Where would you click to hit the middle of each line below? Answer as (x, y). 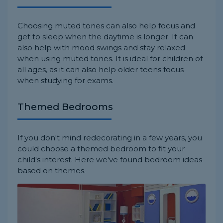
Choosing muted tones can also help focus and (106, 25)
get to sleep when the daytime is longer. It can (105, 36)
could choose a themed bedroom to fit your (101, 148)
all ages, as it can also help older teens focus (101, 69)
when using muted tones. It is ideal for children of (110, 58)
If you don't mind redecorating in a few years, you (110, 137)
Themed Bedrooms (65, 107)
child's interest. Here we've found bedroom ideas (110, 159)
